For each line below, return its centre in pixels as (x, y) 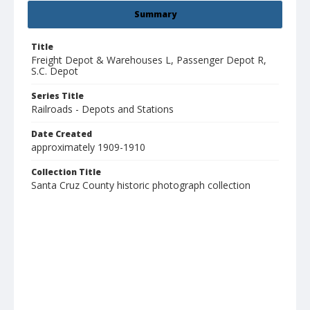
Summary (155, 15)
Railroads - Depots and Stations (102, 109)
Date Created (62, 134)
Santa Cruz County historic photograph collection (141, 185)
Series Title (57, 96)
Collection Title (66, 172)
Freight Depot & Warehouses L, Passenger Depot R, (149, 60)
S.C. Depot (55, 71)
